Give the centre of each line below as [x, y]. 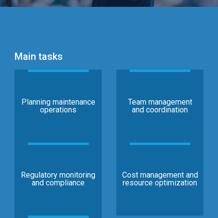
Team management [160, 102]
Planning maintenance [58, 102]
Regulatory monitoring [58, 175]
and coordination [160, 110]
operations [58, 110]
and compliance [58, 183]
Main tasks [39, 56]
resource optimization [160, 183]
